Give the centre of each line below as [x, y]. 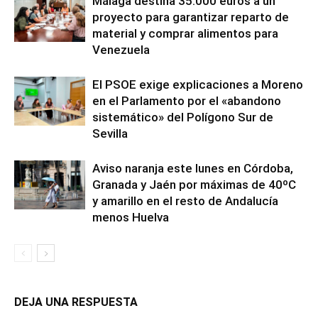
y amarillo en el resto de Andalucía [185, 201]
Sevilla [110, 133]
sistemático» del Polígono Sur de [183, 117]
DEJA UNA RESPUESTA [76, 302]
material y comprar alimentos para [185, 33]
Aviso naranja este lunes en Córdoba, [193, 168]
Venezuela [121, 49]
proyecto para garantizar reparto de [191, 17]
